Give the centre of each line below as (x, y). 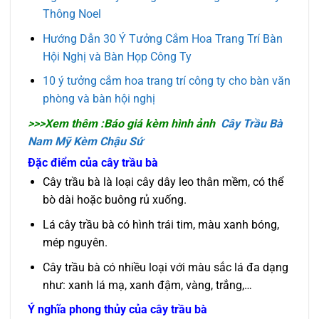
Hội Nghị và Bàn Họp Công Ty (117, 56)
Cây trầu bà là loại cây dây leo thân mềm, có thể (163, 182)
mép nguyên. (75, 242)
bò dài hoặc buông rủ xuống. (114, 200)
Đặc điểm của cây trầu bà (93, 162)
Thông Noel (72, 14)
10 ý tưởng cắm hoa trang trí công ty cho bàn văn (166, 81)
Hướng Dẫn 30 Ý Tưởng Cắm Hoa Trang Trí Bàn (162, 38)
